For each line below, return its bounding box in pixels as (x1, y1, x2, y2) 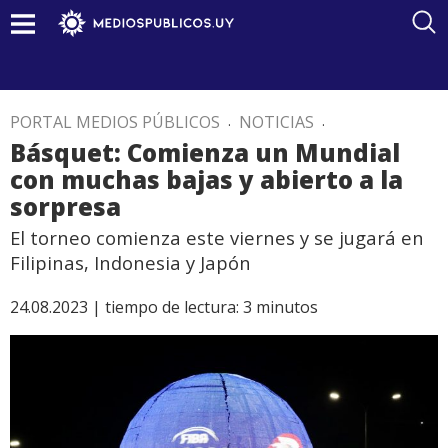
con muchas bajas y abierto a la (10, 163, 403, 196)
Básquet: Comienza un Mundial (10, 136, 400, 169)
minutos (256, 296, 318, 318)
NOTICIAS (239, 111, 314, 133)
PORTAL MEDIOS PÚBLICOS (10, 111, 220, 133)
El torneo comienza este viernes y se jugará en (10, 225, 424, 250)
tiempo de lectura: (105, 296, 239, 318)
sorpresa (10, 190, 121, 223)
